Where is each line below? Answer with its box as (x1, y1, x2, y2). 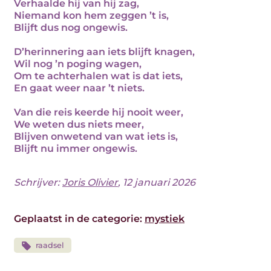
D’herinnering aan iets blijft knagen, (14, 46, 195, 57)
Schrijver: (14, 177, 62, 188)
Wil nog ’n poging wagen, (14, 58, 142, 70)
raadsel (35, 241, 64, 250)
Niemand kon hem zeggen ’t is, (14, 10, 169, 21)
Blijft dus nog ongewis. (14, 22, 128, 33)
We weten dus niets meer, (14, 119, 144, 130)
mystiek (145, 213, 184, 224)
